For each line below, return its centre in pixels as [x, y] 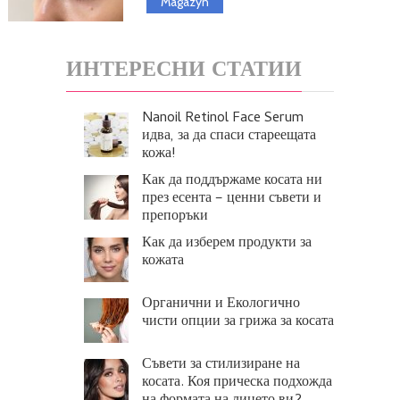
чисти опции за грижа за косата [237, 323]
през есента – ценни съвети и [231, 200]
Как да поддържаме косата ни [232, 182]
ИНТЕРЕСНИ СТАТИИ [183, 72]
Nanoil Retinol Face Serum [222, 119]
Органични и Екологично [221, 305]
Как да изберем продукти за [226, 244]
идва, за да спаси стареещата [229, 137]
